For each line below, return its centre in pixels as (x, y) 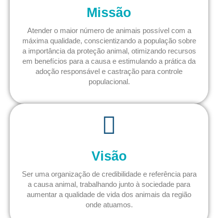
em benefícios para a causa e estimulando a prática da (109, 61)
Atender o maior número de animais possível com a (109, 31)
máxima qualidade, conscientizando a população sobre (109, 41)
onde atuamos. (109, 204)
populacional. (109, 82)
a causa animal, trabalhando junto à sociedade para (109, 184)
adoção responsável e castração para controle (109, 72)
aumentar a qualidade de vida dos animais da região (109, 194)
